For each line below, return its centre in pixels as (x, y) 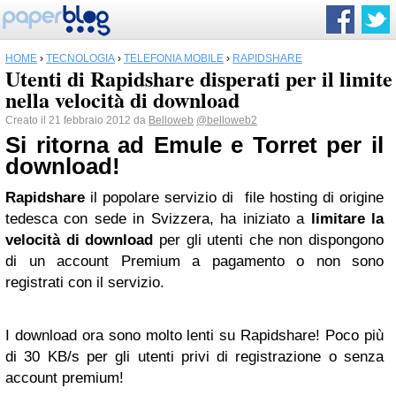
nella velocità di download (122, 99)
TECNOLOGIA (80, 58)
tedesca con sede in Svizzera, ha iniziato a (158, 219)
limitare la (347, 219)
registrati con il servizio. (85, 282)
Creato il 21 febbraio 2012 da (77, 120)
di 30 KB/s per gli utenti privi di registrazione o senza (194, 357)
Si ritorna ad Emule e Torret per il (194, 145)
